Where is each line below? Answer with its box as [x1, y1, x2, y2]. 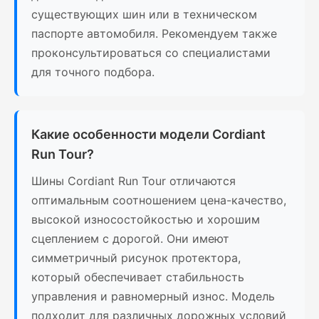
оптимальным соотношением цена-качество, [31, 193, 286, 208]
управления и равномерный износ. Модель [31, 289, 275, 304]
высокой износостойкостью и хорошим [31, 212, 260, 227]
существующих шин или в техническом [31, 7, 257, 22]
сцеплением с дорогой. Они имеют [31, 231, 229, 246]
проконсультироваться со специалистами [31, 46, 271, 61]
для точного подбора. [31, 65, 155, 80]
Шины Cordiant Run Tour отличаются [31, 174, 236, 189]
